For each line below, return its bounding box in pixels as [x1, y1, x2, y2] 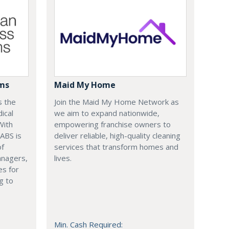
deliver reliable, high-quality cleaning [54, 130, 180, 141]
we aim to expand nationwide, [54, 108, 159, 118]
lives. [54, 153, 72, 163]
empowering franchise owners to [54, 119, 171, 129]
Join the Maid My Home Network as [54, 97, 179, 107]
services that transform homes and [54, 142, 178, 152]
